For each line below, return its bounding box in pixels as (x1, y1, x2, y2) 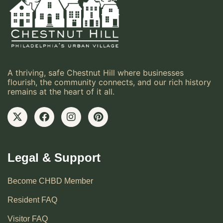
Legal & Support (7, 151, 101, 165)
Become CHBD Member (7, 177, 93, 186)
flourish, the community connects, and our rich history (7, 77, 211, 88)
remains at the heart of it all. (7, 87, 114, 97)
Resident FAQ (7, 196, 57, 205)
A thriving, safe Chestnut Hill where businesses (7, 68, 184, 78)
